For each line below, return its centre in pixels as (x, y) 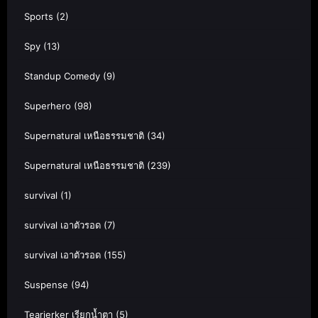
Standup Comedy (62, 76)
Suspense (46, 284)
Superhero (48, 105)
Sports (39, 16)
